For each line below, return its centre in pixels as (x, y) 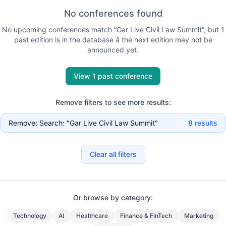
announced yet (112, 50)
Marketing (199, 216)
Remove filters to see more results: (113, 102)
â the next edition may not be (163, 40)
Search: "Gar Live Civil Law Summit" (99, 123)
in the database (87, 40)
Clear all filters (113, 154)
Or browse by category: (113, 197)
